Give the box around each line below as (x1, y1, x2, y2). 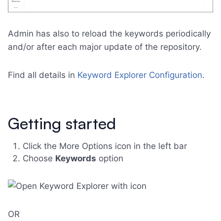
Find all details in (8, 70, 77, 80)
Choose (23, 153, 55, 163)
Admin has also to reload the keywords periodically (8, 28, 211, 38)
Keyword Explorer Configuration (77, 70, 202, 80)
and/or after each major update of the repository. (8, 41, 202, 52)
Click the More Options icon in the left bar (23, 141, 187, 151)
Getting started (8, 113, 116, 133)
